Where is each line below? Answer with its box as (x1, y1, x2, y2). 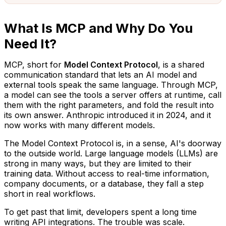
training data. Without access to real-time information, (4, 168, 209, 179)
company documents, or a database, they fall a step (4, 178, 204, 189)
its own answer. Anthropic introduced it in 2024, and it (4, 109, 211, 120)
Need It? (4, 35, 56, 51)
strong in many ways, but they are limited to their (4, 158, 192, 168)
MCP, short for (4, 59, 64, 70)
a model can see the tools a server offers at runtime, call (4, 89, 221, 100)
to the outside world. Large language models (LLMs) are (4, 148, 218, 158)
